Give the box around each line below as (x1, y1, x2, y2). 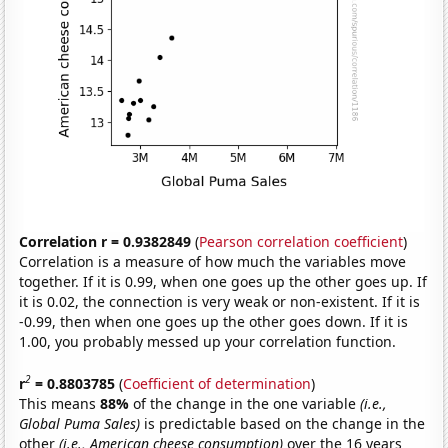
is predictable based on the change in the (140, 413, 426, 433)
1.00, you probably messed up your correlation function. (19, 332, 397, 352)
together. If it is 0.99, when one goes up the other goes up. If (19, 272, 428, 292)
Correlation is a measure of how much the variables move (19, 252, 407, 272)
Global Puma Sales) (19, 413, 141, 433)
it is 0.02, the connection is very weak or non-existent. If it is (19, 292, 421, 312)
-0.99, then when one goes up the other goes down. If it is (19, 312, 409, 332)
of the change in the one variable (133, 393, 361, 413)
